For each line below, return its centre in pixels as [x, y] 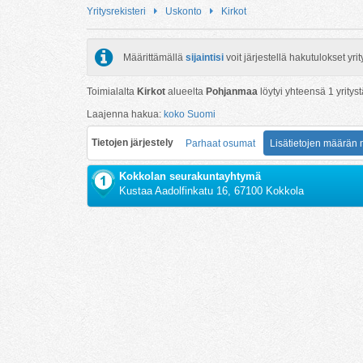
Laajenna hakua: [125, 114]
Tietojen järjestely [132, 142]
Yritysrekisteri [116, 11]
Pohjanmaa [232, 91]
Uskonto [184, 11]
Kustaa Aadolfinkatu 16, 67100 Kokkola [212, 190]
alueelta [186, 91]
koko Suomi [190, 114]
